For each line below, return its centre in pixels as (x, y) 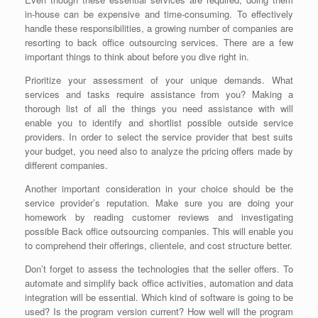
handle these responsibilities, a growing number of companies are (159, 28)
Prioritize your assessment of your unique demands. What (159, 80)
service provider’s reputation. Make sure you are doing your (159, 203)
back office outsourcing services (147, 43)
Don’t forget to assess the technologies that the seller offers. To (159, 269)
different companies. (66, 165)
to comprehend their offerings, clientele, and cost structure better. (159, 246)
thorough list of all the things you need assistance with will (159, 109)
